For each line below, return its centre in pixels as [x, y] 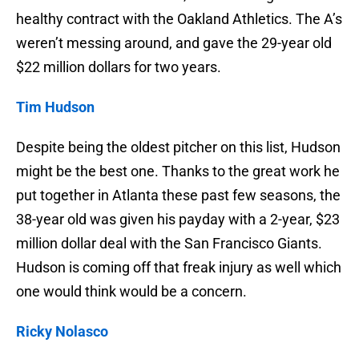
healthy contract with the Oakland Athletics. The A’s [179, 19]
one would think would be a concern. [131, 292]
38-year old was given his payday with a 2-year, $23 [178, 220]
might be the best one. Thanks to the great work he [178, 171]
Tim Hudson [55, 107]
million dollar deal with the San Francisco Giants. [171, 244]
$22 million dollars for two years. [119, 67]
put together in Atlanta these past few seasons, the [178, 196]
